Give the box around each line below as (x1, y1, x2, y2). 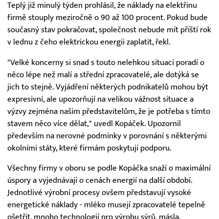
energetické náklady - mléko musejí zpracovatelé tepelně (7, 200, 205, 210)
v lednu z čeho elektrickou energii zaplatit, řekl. (7, 37, 171, 47)
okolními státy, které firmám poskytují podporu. (7, 143, 172, 153)
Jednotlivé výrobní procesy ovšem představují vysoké (7, 188, 191, 198)
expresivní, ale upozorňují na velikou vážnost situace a (7, 94, 194, 104)
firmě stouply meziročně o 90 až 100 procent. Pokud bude (7, 12, 208, 22)
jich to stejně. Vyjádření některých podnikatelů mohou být (7, 82, 208, 92)
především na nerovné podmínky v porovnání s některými (7, 131, 207, 141)
